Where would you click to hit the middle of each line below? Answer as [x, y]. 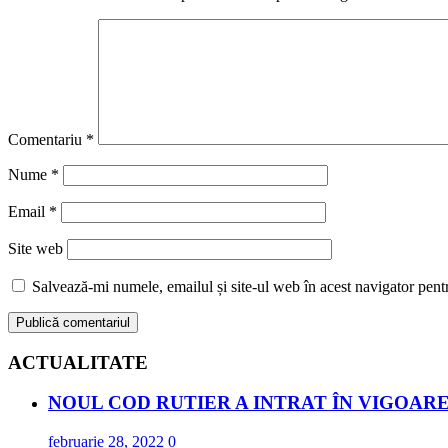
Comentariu [47, 139]
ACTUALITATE [78, 362]
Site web [35, 248]
